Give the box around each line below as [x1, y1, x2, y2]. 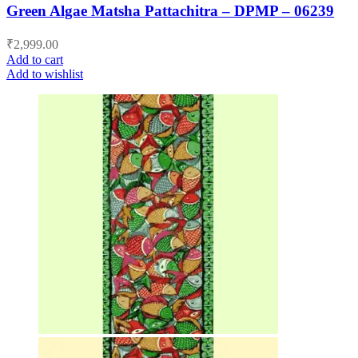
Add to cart [6, 53, 63, 67]
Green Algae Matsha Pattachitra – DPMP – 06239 [6, 2, 334, 20]
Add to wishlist [6, 67, 83, 82]
